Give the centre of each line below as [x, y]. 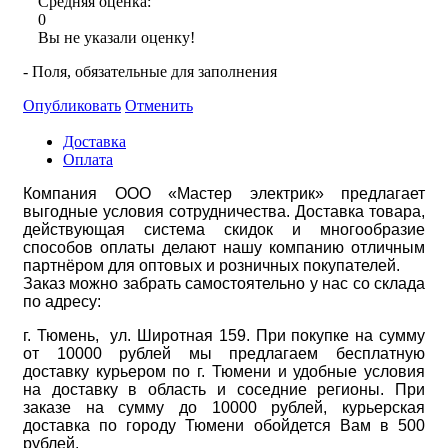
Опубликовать [72, 105]
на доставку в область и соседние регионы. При [224, 389]
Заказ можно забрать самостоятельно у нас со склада [224, 283]
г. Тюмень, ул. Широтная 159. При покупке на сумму [224, 335]
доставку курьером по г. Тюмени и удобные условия [224, 371]
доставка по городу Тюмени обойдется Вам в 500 [224, 425]
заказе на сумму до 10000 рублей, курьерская [224, 407]
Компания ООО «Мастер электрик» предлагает [224, 193]
